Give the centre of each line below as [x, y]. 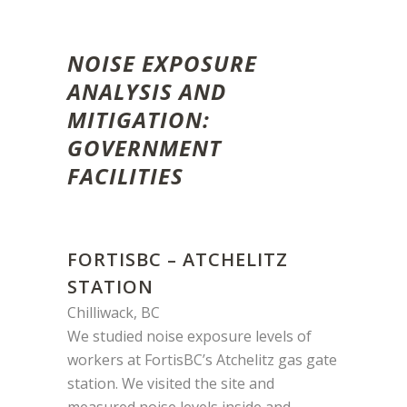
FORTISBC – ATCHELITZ [178, 260]
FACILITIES [125, 176]
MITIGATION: [139, 120]
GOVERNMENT [144, 148]
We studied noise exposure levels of [189, 337]
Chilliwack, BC [114, 313]
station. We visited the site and [171, 384]
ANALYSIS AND [147, 92]
